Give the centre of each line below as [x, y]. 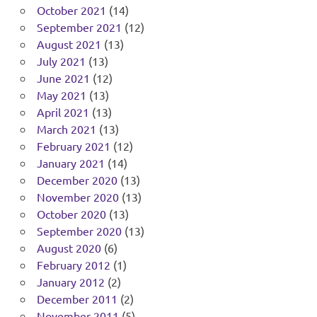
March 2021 [66, 129]
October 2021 [71, 10]
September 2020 [79, 231]
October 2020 [71, 214]
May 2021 [61, 95]
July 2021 [61, 61]
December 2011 [77, 299]
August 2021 [69, 44]
